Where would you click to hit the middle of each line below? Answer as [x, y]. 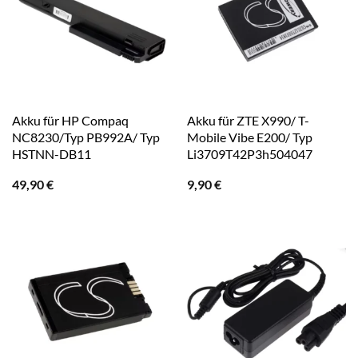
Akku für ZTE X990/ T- [248, 120]
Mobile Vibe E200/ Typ [249, 137]
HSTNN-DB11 [51, 153]
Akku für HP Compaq [70, 120]
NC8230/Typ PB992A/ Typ [86, 137]
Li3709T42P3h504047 [249, 153]
